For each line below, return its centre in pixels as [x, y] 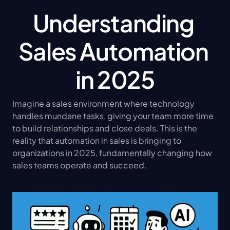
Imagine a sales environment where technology [103, 103]
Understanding [113, 23]
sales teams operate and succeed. [80, 165]
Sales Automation [113, 51]
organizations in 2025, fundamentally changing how [112, 153]
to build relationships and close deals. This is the [105, 128]
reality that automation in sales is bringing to [97, 140]
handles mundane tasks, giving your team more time [113, 116]
